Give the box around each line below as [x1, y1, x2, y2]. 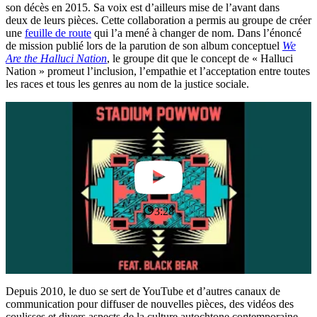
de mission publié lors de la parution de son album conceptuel [6, 39, 282, 52]
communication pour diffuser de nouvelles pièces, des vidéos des [6, 297, 294, 310]
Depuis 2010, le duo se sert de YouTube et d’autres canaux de [6, 284, 280, 297]
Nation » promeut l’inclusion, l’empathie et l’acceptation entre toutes [6, 64, 310, 77]
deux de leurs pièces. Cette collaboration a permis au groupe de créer [6, 13, 311, 26]
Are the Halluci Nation [6, 52, 107, 64]
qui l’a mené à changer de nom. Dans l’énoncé [91, 26, 301, 39]
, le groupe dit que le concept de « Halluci [107, 52, 293, 64]
